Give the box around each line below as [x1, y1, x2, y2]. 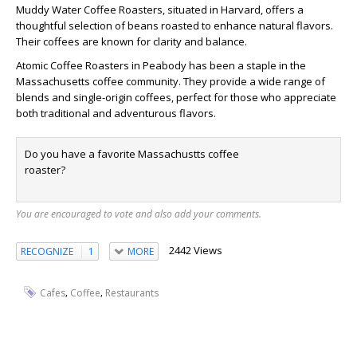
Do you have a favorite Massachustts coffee [25, 147, 239, 161]
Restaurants [105, 285, 159, 300]
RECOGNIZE [21, 244, 73, 258]
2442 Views [168, 243, 222, 257]
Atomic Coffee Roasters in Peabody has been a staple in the [16, 58, 306, 73]
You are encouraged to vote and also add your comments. [16, 207, 261, 221]
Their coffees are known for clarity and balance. [16, 34, 247, 49]
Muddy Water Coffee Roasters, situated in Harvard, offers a [16, 2, 304, 17]
